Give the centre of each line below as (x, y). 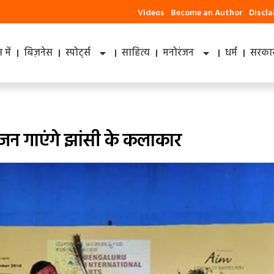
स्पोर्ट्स (78, 54)
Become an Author (207, 13)
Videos (151, 13)
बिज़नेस (39, 54)
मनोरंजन (179, 54)
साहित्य (136, 54)
